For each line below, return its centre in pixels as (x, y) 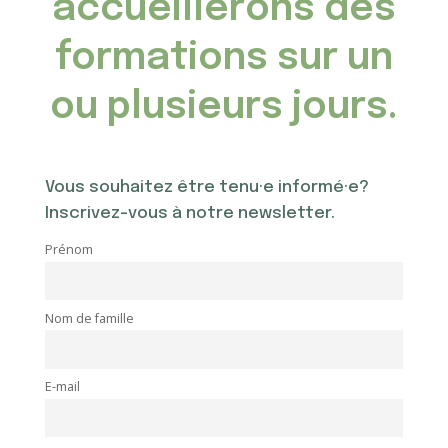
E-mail (62, 387)
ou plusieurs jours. (223, 107)
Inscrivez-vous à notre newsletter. (189, 214)
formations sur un (223, 58)
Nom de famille (89, 318)
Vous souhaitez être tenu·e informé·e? (206, 188)
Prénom (68, 250)
